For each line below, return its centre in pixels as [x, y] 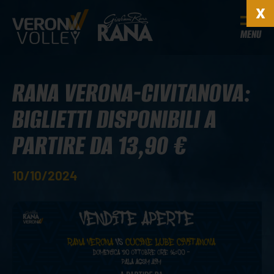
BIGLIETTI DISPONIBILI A [114, 119]
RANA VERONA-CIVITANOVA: [131, 93]
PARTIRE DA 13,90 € [100, 145]
